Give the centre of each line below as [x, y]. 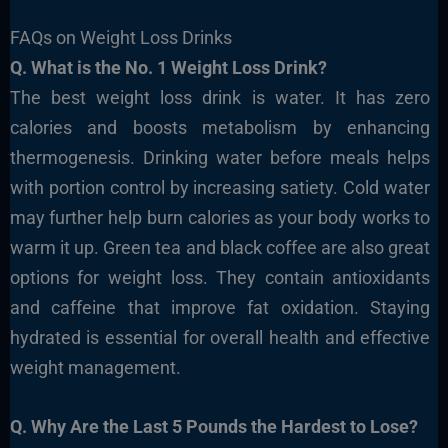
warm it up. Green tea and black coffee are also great [220, 247]
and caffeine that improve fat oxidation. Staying [220, 307]
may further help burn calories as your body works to [220, 217]
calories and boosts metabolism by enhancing [220, 127]
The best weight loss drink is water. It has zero [220, 97]
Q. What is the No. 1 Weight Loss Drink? [168, 67]
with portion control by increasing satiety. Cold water [220, 187]
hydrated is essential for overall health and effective [220, 337]
